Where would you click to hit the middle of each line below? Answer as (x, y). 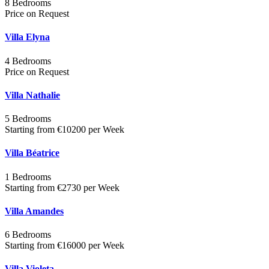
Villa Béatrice (32, 153)
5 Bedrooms (28, 119)
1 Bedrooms (28, 177)
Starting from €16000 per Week (65, 246)
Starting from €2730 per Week (62, 187)
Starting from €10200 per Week (65, 130)
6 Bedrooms (28, 235)
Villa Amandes (34, 211)
